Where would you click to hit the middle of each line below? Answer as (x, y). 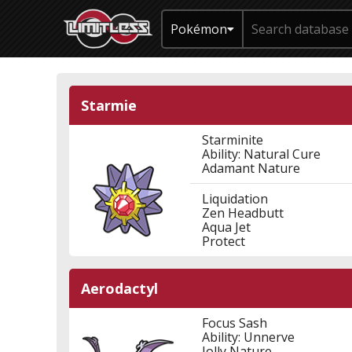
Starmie (109, 105)
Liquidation (235, 199)
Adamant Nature (251, 168)
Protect (223, 241)
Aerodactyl (119, 288)
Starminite (232, 140)
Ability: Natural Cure (261, 154)
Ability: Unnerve (248, 337)
